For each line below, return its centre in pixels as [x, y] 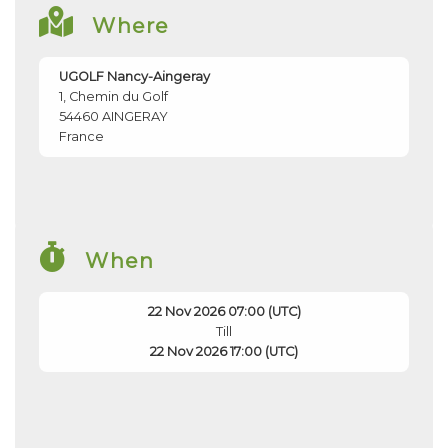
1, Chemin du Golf [113, 97]
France [81, 137]
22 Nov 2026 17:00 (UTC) [224, 352]
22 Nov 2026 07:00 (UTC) [224, 312]
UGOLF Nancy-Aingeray [134, 77]
